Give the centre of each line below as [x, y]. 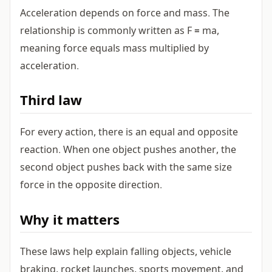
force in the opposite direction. [91, 186]
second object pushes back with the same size [126, 169]
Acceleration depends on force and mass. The [125, 14]
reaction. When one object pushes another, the [128, 151]
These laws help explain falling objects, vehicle [126, 253]
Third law [51, 102]
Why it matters [70, 221]
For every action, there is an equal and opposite [129, 134]
